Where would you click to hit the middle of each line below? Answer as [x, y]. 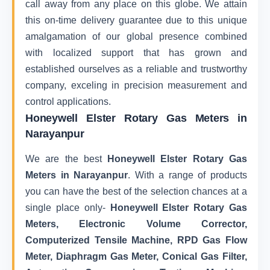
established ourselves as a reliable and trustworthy [136, 69]
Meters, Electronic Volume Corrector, [136, 224]
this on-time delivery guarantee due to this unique [136, 20]
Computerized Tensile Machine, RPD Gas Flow [136, 240]
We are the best [67, 159]
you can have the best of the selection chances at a [136, 192]
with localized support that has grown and [136, 53]
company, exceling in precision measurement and [136, 86]
